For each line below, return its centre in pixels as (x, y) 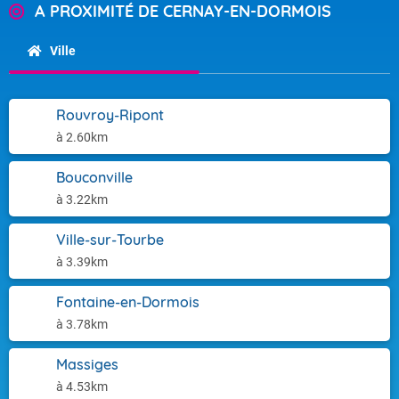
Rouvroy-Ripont (110, 115)
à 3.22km (82, 199)
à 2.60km (82, 137)
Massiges (87, 364)
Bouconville (94, 177)
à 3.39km (82, 262)
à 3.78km (82, 324)
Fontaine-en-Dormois (128, 302)
